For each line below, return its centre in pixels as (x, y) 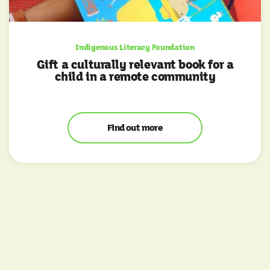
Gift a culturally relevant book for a (135, 65)
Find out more (135, 128)
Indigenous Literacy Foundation (135, 47)
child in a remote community (135, 77)
